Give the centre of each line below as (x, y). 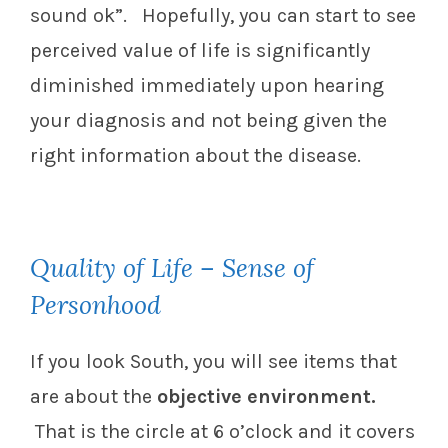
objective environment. (269, 397)
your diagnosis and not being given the (208, 121)
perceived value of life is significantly (200, 51)
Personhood (95, 305)
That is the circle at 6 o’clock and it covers (222, 432)
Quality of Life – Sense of (172, 268)
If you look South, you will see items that (213, 362)
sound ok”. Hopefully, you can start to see (223, 16)
